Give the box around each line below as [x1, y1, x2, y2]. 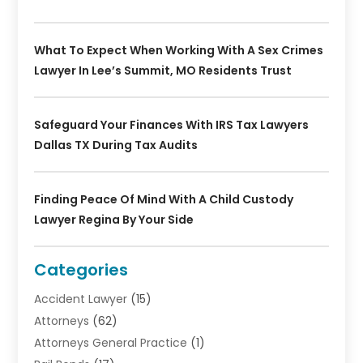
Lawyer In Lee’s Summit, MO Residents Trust [34, 62, 293, 79]
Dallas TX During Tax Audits [34, 136, 199, 153]
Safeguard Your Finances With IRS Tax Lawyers [34, 116, 310, 133]
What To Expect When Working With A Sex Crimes [34, 41, 324, 58]
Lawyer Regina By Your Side [34, 211, 194, 228]
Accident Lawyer [34, 290, 128, 307]
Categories [34, 258, 129, 281]
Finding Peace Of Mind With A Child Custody [34, 190, 294, 207]
